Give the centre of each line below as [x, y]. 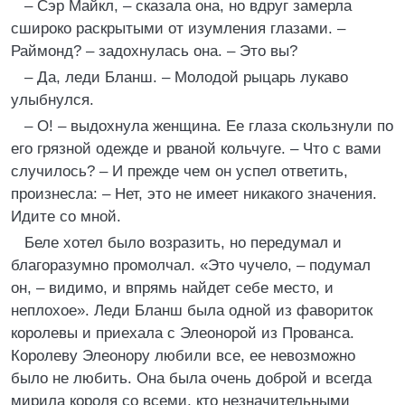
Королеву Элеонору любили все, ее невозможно [183, 356]
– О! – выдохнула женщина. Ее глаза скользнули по [209, 126]
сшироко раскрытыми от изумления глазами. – [178, 28]
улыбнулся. [52, 100]
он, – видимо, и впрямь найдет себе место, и [172, 288]
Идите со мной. [66, 217]
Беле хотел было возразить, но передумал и [183, 243]
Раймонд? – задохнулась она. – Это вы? [154, 51]
